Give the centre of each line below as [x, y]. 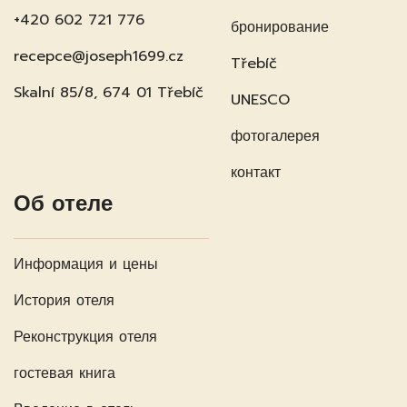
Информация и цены [86, 264]
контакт [256, 172]
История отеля [64, 300]
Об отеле [63, 203]
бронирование [280, 27]
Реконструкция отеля [85, 337]
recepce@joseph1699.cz [99, 56]
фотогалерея [275, 136]
